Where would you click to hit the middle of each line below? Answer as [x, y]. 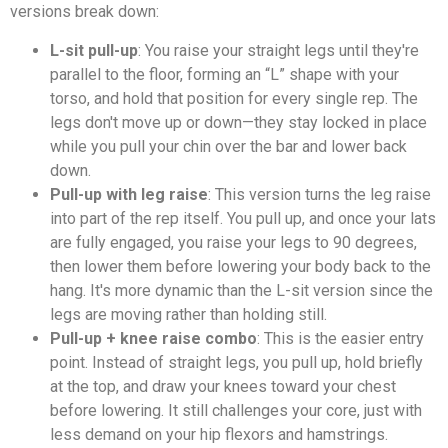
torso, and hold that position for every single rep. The [234, 98]
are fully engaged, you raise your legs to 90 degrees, [233, 242]
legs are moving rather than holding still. [188, 314]
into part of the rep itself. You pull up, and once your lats [243, 218]
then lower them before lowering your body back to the [240, 266]
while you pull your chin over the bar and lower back [228, 146]
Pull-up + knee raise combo [153, 338]
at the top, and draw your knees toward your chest [223, 386]
